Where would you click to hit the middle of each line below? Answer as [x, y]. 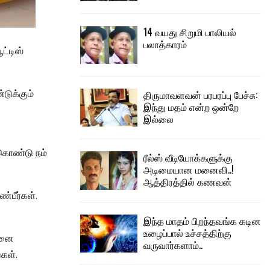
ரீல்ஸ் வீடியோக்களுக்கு [188, 158]
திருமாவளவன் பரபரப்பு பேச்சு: [200, 94]
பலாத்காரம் [165, 44]
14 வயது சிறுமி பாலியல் [190, 32]
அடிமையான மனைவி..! [189, 170]
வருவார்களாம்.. [173, 244]
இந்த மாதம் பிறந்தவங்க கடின [202, 220]
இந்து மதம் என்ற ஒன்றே [191, 106]
